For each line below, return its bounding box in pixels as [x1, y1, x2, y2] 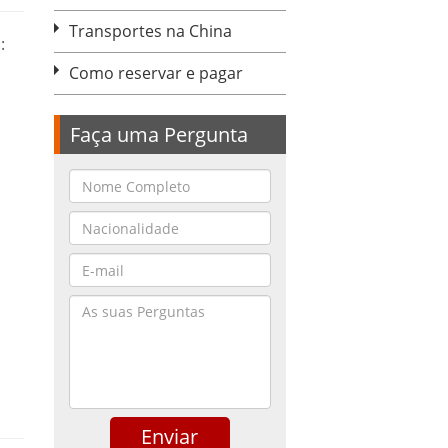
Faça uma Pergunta [69, 120, 248, 148]
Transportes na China [68, 20, 232, 42]
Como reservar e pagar [68, 62, 243, 84]
